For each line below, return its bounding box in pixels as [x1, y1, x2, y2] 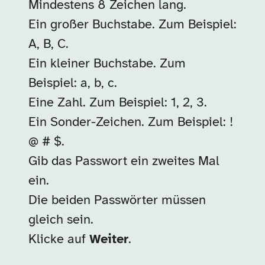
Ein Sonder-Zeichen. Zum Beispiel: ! [28, 115, 233, 130]
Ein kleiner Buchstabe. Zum [28, 57, 186, 71]
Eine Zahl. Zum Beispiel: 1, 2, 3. [28, 96, 207, 110]
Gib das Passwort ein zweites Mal [28, 154, 219, 169]
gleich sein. [28, 213, 93, 227]
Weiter [89, 232, 128, 247]
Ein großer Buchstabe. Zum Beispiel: [28, 18, 237, 32]
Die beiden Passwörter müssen [28, 193, 206, 208]
